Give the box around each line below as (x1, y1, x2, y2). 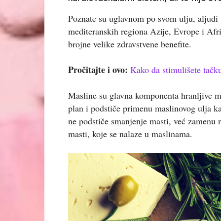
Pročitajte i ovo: (68, 63, 130, 76)
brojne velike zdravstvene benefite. (68, 37, 191, 50)
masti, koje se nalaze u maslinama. (68, 127, 192, 140)
